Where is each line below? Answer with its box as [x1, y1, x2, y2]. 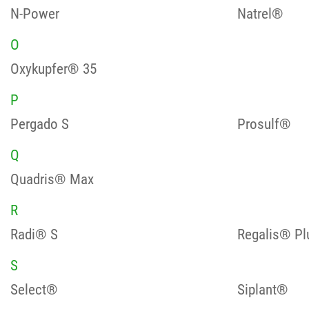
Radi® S [10, 226, 58, 243]
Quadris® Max [10, 170, 94, 188]
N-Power [10, 5, 59, 23]
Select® [10, 281, 58, 299]
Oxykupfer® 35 [10, 60, 97, 78]
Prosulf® [237, 115, 291, 133]
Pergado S [10, 115, 69, 133]
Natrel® [237, 5, 283, 23]
